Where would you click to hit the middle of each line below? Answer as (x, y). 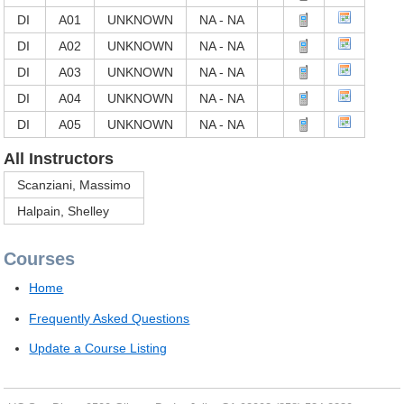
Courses (40, 259)
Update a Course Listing (98, 348)
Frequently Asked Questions (110, 318)
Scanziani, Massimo (74, 185)
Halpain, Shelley (64, 211)
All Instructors (59, 158)
